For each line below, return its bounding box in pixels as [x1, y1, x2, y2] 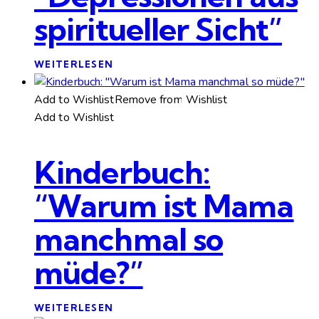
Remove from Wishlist [114, 92, 228, 108]
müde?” [34, 252, 143, 292]
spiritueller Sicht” [34, 9, 282, 48]
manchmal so [34, 219, 224, 258]
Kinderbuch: [34, 152, 211, 192]
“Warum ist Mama [34, 185, 294, 225]
